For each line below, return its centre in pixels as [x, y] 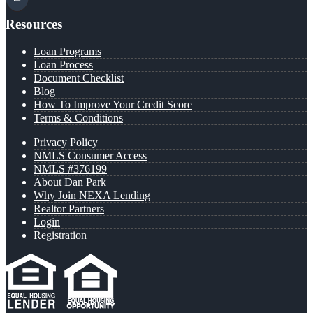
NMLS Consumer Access [90, 155]
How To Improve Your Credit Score [113, 104]
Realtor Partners [69, 208]
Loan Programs [67, 51]
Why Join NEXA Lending [92, 195]
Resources [34, 24]
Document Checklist [79, 78]
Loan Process [63, 64]
